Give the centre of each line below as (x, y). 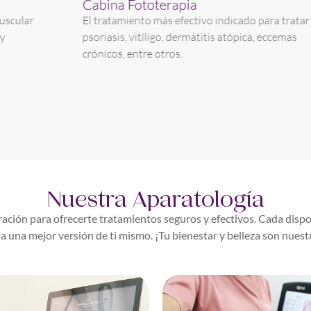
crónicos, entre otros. (78, 53)
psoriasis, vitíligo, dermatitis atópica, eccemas (135, 36)
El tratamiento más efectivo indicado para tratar (142, 20)
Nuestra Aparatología (155, 200)
